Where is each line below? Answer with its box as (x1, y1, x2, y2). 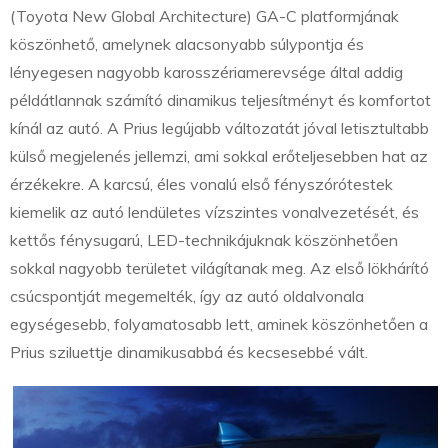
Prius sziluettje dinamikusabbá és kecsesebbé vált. (10, 341, 368, 362)
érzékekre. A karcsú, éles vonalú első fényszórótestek (10, 173, 393, 194)
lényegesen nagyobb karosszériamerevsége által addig (10, 61, 403, 82)
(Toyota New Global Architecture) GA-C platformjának (10, 5, 399, 26)
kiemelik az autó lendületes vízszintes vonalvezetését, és (10, 201, 419, 222)
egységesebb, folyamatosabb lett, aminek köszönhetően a (10, 313, 428, 334)
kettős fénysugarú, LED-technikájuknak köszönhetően (10, 229, 398, 250)
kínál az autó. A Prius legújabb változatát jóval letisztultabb (10, 117, 429, 138)
